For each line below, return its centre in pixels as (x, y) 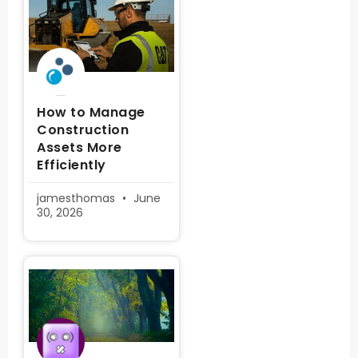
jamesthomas (78, 198)
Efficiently (72, 165)
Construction (83, 130)
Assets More (80, 147)
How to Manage (91, 112)
